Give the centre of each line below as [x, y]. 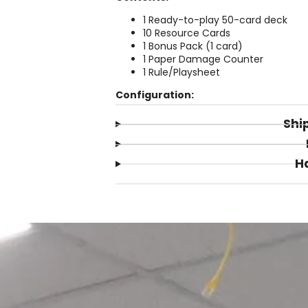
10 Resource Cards [187, 33]
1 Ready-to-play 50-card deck [215, 20]
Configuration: [155, 95]
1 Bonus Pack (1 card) [193, 46]
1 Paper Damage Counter [203, 59]
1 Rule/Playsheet [181, 73]
